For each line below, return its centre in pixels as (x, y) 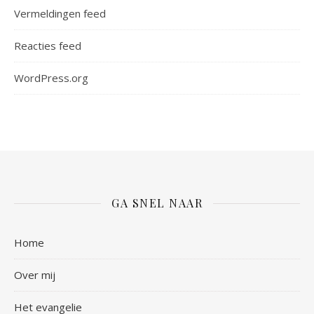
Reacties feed (48, 46)
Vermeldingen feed (60, 14)
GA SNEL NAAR (157, 203)
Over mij (35, 275)
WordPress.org (51, 78)
